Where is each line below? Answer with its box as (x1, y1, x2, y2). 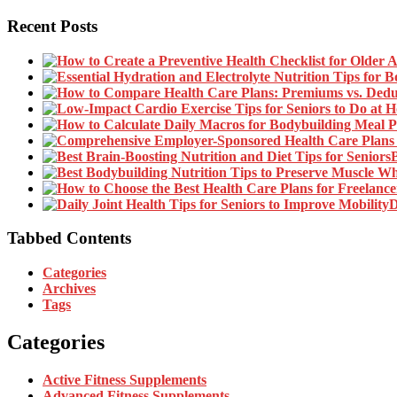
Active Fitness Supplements (43, 371, 206, 387)
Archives (43, 281, 96, 297)
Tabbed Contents (7, 229, 131, 248)
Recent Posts (7, 16, 97, 35)
